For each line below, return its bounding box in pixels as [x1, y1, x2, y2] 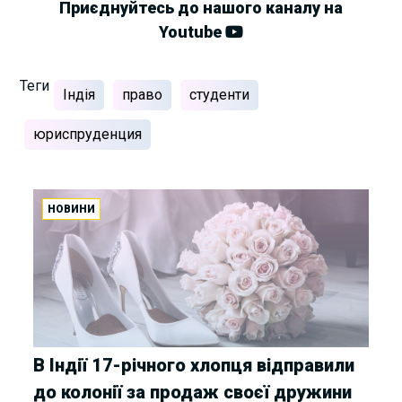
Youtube [159, 22, 225, 41]
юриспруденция [33, 125, 143, 143]
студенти [189, 85, 250, 103]
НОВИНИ [48, 202, 96, 215]
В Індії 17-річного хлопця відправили [33, 354, 355, 376]
